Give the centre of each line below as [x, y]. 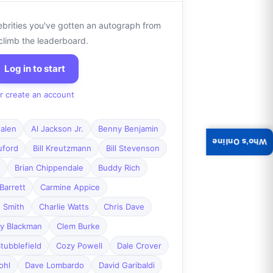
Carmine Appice [70, 187]
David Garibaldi [126, 265]
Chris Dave [124, 207]
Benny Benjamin [128, 129]
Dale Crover [139, 246]
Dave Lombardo [54, 265]
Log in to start [34, 69]
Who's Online [239, 142]
